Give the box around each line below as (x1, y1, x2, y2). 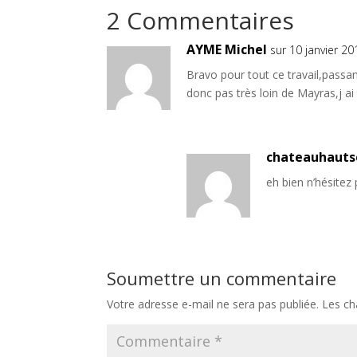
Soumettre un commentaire (107, 266, 337, 291)
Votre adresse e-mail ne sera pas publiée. (107, 296, 320, 312)
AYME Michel (186, 41, 268, 59)
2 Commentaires (107, 4, 295, 37)
